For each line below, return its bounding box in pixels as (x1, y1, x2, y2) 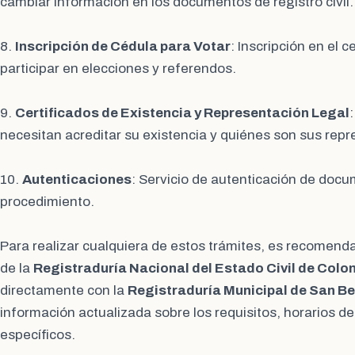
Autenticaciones (22, 172, 132, 188)
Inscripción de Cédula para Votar (15, 39, 231, 55)
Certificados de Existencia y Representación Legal (15, 105, 349, 121)
